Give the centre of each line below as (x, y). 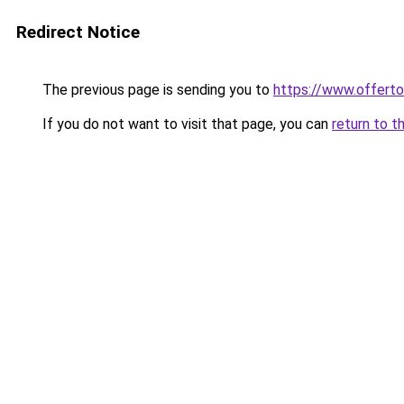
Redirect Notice (78, 32)
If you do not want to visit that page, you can (185, 124)
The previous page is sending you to (156, 90)
